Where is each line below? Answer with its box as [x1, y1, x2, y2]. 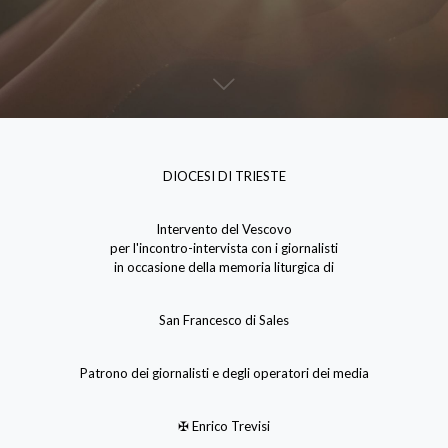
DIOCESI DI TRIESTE [162, 167, 286, 184]
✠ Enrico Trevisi [178, 417, 270, 434]
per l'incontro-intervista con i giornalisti [110, 239, 338, 256]
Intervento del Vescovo [156, 220, 292, 237]
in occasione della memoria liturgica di [114, 258, 334, 275]
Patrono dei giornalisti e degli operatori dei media [79, 364, 369, 381]
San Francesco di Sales [159, 311, 289, 328]
